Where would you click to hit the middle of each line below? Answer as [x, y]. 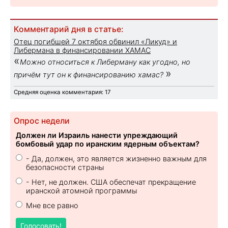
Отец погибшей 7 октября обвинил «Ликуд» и [95, 41]
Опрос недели [42, 121]
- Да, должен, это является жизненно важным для [116, 158]
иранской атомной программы [81, 190]
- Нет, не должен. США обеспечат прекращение [111, 182]
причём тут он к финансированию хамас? [90, 74]
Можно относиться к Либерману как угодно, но [105, 62]
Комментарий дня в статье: [68, 29]
